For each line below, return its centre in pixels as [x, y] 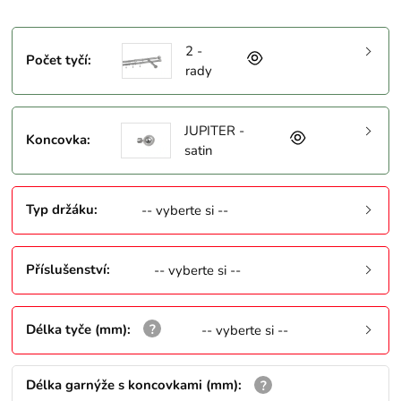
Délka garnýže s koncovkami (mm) [132, 385]
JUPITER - [214, 131]
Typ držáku [60, 209]
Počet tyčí [57, 60]
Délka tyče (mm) [77, 329]
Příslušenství [67, 269]
